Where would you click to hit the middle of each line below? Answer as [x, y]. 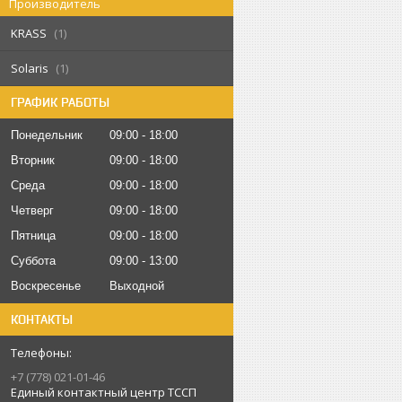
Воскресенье [46, 286]
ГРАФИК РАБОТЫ [60, 102]
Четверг [32, 210]
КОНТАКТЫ [42, 319]
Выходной [137, 286]
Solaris [30, 68]
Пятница [33, 236]
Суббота [33, 261]
